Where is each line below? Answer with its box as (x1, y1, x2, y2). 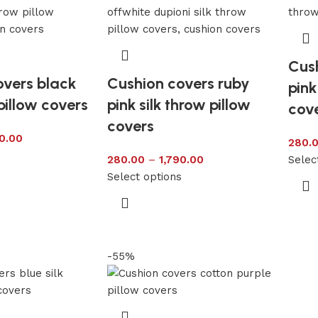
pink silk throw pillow (106, 94, 251, 114)
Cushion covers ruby (106, 73, 250, 93)
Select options (106, 170, 182, 183)
